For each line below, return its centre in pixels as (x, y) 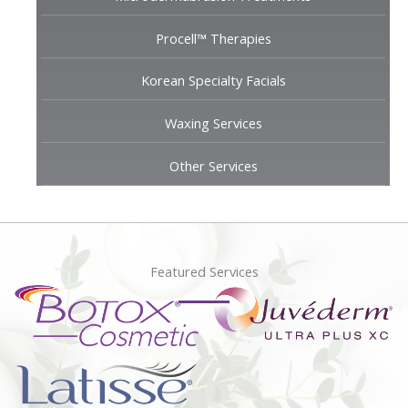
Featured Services (204, 271)
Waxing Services (213, 123)
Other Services (213, 165)
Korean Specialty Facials (213, 81)
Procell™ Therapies (213, 38)
